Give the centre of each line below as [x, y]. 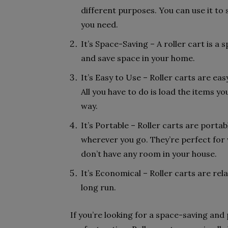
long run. [98, 187]
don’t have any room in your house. [149, 154]
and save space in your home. [138, 58]
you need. [99, 24]
